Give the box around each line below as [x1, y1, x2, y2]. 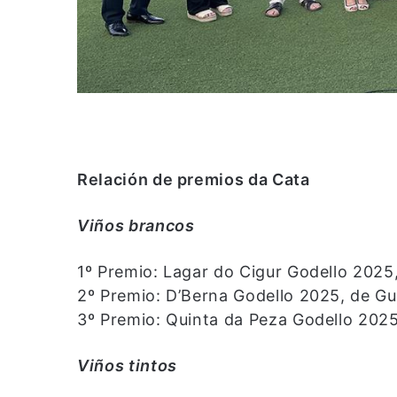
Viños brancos [77, 216, 195, 236]
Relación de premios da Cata [77, 170, 310, 190]
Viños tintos [77, 356, 177, 376]
